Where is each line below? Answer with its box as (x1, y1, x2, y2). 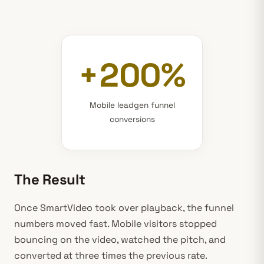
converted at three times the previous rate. (14, 249, 207, 262)
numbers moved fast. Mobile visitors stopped (14, 217, 217, 230)
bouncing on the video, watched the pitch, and (14, 233, 226, 246)
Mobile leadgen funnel (89, 100, 175, 110)
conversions (109, 114, 155, 124)
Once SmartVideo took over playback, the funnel (14, 202, 234, 214)
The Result (14, 170, 85, 189)
